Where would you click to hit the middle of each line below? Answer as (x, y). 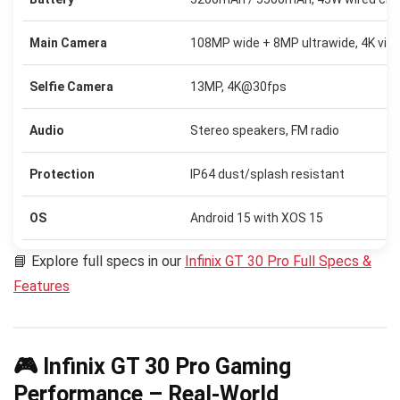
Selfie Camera (71, 87)
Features (42, 287)
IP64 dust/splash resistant (267, 175)
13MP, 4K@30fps (238, 87)
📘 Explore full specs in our (99, 262)
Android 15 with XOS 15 (257, 218)
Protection (62, 175)
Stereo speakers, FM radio (265, 131)
